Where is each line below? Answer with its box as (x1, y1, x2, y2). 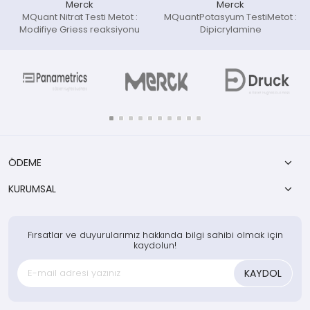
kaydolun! (134, 241, 176, 250)
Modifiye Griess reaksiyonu (19, 25, 140, 34)
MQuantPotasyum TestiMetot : (164, 12, 297, 21)
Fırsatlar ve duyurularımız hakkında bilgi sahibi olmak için (27, 230, 283, 239)
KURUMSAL (8, 184, 56, 194)
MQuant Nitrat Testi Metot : (21, 12, 138, 21)
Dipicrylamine (199, 25, 262, 34)
